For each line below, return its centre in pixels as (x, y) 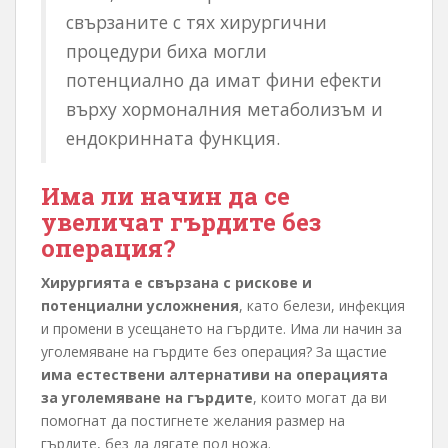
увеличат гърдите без (181, 222)
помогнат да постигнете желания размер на (193, 421)
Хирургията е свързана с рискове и (176, 283)
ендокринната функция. (173, 138)
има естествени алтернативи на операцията (214, 375)
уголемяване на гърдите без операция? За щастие (214, 352)
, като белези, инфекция (322, 306)
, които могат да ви (320, 398)
